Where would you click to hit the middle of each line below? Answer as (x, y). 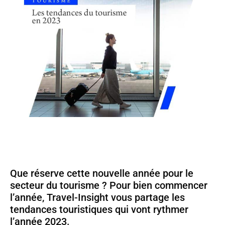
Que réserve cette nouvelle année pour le (102, 173)
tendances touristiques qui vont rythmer (99, 209)
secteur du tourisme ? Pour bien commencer (109, 185)
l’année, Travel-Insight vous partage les (97, 197)
